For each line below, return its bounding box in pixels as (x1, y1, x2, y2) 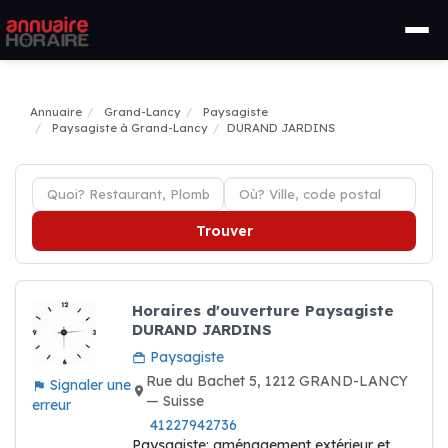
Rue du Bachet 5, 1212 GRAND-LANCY (146, 372, 408, 390)
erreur (32, 396, 71, 414)
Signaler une (46, 376, 131, 394)
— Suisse (146, 392, 204, 410)
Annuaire (30, 105, 82, 119)
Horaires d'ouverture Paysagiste (132, 301, 394, 320)
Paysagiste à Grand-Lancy (52, 121, 208, 135)
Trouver (195, 222, 253, 240)
